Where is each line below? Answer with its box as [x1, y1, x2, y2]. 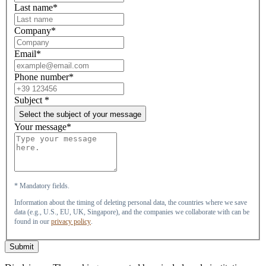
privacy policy [51, 217, 91, 226]
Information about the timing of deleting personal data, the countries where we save [14, 198, 247, 207]
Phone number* [14, 71, 74, 82]
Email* [14, 48, 41, 59]
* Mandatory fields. [14, 181, 71, 190]
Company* [14, 25, 56, 36]
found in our [14, 217, 51, 226]
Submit [9, 242, 34, 251]
